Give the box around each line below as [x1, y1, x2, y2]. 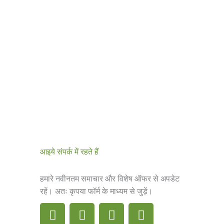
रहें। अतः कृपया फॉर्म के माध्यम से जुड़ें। [40, 185, 153, 196]
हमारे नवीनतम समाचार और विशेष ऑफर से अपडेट [40, 172, 180, 184]
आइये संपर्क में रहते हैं [40, 145, 99, 157]
